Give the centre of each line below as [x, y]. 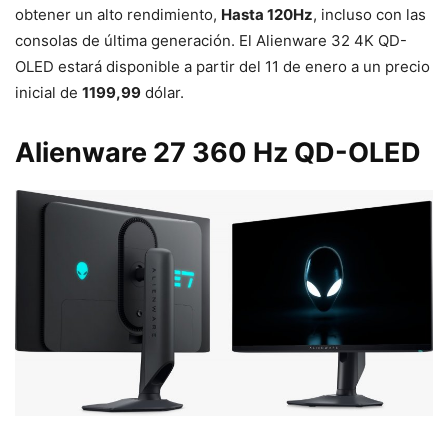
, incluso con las [369, 14]
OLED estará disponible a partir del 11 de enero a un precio [222, 66]
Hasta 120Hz [267, 14]
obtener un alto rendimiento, [118, 14]
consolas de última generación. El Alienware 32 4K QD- [211, 40]
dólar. [162, 92]
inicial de [48, 92]
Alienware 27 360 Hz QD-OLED [218, 152]
